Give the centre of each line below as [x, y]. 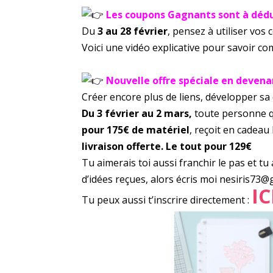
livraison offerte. [124, 146]
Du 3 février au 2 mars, [138, 113]
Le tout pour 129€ [209, 146]
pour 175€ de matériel [136, 129]
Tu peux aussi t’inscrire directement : [167, 200]
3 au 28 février [133, 31]
